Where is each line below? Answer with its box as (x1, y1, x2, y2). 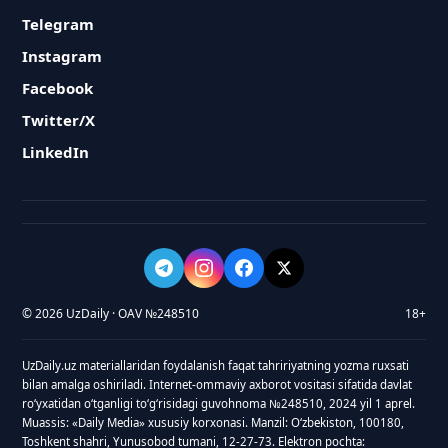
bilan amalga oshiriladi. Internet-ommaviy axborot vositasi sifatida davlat (22, 377, 413, 392)
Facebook (22, 78, 94, 98)
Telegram (22, 14, 95, 34)
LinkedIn (22, 142, 90, 162)
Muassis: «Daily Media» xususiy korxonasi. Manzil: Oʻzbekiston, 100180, (22, 415, 405, 430)
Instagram (22, 46, 103, 66)
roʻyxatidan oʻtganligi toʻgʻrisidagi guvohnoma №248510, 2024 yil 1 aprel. (22, 396, 416, 411)
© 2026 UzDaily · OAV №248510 (22, 305, 200, 322)
